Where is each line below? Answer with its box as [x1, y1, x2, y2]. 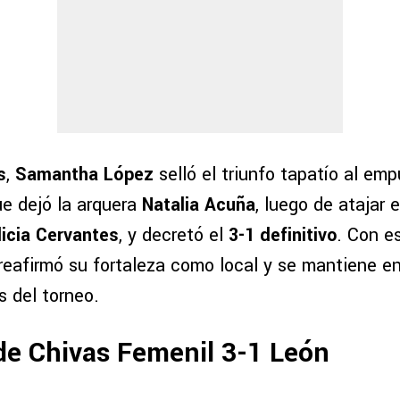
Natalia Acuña [142, 192, 255, 219]
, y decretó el [119, 222, 229, 249]
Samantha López [15, 162, 154, 188]
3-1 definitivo [229, 222, 337, 249]
